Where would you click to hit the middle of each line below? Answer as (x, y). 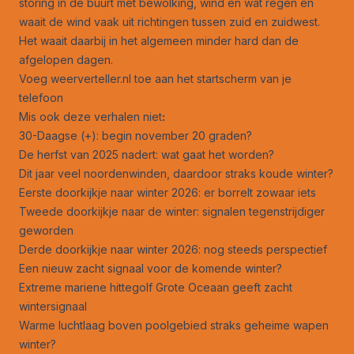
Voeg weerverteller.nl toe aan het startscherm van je (155, 79)
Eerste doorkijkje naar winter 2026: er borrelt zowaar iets (168, 193)
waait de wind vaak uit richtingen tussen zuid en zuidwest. (169, 22)
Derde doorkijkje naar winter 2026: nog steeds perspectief (173, 250)
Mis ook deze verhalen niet (90, 117)
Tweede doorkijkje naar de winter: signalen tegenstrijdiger (172, 212)
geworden (46, 231)
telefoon (41, 98)
